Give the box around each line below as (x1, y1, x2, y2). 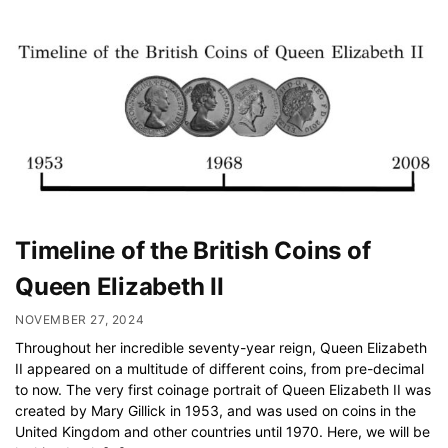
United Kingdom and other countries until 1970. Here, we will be (15, 422, 430, 440)
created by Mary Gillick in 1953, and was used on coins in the (15, 401, 416, 419)
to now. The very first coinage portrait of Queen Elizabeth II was (15, 380, 431, 398)
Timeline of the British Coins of (15, 235, 371, 265)
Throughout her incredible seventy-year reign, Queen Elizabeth (15, 338, 427, 356)
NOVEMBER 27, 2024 (15, 311, 145, 327)
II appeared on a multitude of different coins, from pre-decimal (15, 359, 424, 377)
